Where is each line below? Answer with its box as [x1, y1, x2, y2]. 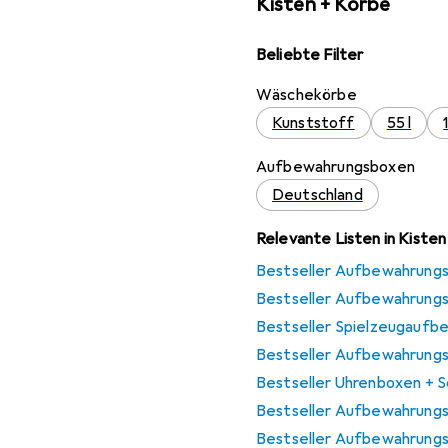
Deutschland [272, 185, 363, 206]
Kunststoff [272, 113, 355, 134]
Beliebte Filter [256, 45, 364, 66]
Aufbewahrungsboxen [256, 157, 415, 178]
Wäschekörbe [256, 85, 357, 106]
